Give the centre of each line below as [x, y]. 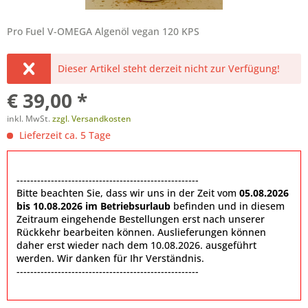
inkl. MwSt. [30, 119]
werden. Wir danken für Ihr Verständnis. [110, 258]
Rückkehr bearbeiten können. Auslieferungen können [141, 232]
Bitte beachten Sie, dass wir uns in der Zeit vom [128, 193]
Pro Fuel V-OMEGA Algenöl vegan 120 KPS [103, 31]
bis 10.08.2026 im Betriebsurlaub [93, 206]
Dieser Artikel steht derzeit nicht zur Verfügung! [169, 68]
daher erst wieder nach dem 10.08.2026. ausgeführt [136, 245]
